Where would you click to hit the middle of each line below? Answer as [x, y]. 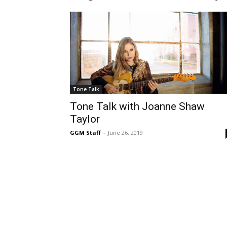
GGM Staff [85, 133]
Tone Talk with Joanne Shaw [137, 106]
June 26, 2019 [125, 133]
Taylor [85, 119]
